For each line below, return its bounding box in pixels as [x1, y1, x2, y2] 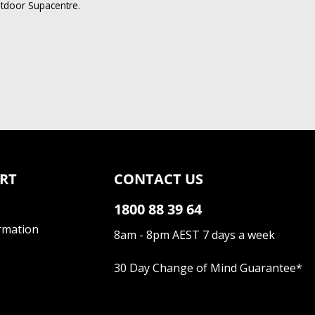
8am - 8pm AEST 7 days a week [114, 227, 275, 243]
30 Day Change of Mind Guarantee [114, 260, 296, 276]
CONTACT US [114, 169, 203, 189]
